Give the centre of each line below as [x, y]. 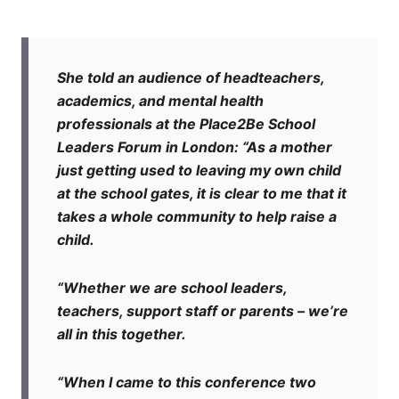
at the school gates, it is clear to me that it [202, 194]
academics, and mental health [160, 101]
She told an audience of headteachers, [191, 78]
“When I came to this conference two [187, 383]
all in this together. [122, 334]
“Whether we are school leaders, [172, 288]
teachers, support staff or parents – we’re [203, 311]
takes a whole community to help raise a [197, 217]
